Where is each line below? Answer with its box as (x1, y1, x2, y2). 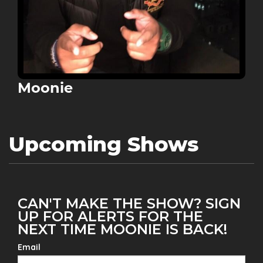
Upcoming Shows (9, 131, 198, 157)
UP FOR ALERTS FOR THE (18, 208, 203, 225)
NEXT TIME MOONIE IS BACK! (18, 221, 227, 238)
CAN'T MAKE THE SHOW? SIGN (18, 195, 241, 213)
